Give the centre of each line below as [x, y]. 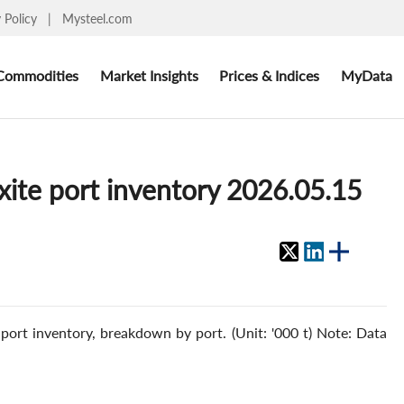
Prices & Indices [270, 75]
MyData [366, 75]
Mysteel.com [97, 18]
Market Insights [149, 75]
